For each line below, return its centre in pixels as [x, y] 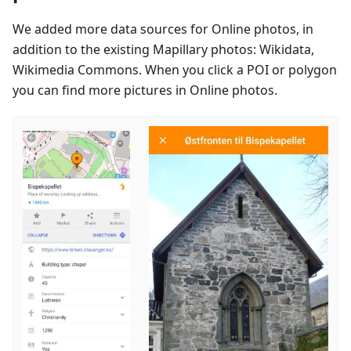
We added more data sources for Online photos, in [163, 29]
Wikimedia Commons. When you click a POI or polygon [175, 69]
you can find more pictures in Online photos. [145, 90]
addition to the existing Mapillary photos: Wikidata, [163, 49]
